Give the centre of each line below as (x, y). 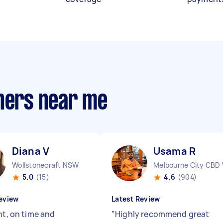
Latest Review (136, 199)
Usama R (175, 151)
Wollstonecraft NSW (46, 165)
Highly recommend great (162, 214)
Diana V (31, 151)
